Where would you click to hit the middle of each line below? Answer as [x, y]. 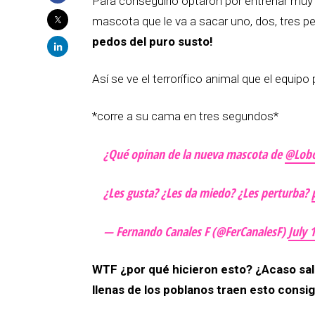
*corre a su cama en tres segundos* [185, 116]
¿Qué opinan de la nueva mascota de [194, 154]
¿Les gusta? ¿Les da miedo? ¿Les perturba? [207, 192]
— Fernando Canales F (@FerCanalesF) [196, 231]
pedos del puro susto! [153, 41]
